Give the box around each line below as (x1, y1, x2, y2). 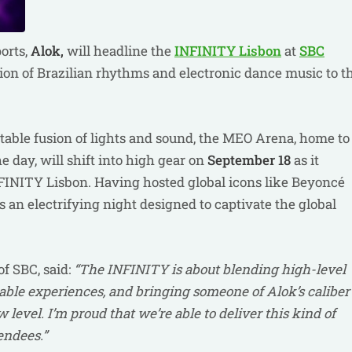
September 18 (207, 151, 291, 169)
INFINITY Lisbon (174, 42, 281, 60)
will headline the (64, 42, 174, 60)
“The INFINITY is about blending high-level (71, 260, 346, 278)
